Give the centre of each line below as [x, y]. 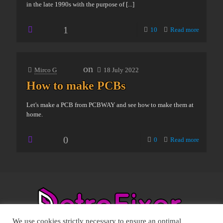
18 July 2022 [121, 70]
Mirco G [46, 70]
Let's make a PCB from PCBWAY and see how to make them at [110, 105]
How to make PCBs [76, 86]
